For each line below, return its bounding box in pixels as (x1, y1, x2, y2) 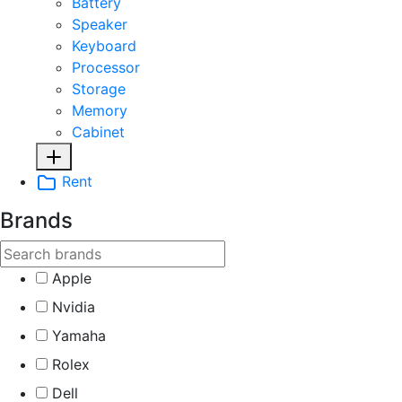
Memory (72, 100, 127, 119)
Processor (72, 57, 140, 76)
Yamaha (52, 327, 106, 345)
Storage (72, 79, 126, 98)
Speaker (72, 14, 127, 33)
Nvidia (52, 298, 95, 317)
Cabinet (72, 122, 125, 141)
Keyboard (72, 36, 136, 55)
